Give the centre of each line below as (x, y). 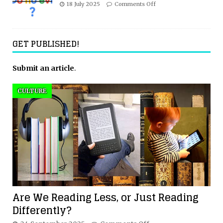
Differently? (42, 211)
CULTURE (32, 91)
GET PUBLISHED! (46, 44)
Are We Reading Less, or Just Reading (106, 198)
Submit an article (43, 68)
